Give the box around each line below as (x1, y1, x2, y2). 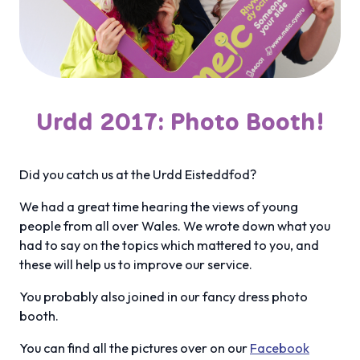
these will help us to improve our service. (19, 256, 252, 272)
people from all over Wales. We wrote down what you (19, 217, 330, 234)
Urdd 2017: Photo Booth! (36, 104, 324, 137)
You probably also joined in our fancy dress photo (19, 288, 308, 305)
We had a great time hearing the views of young (19, 198, 298, 215)
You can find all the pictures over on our (19, 339, 250, 356)
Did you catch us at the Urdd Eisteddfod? (19, 166, 256, 182)
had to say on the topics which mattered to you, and (19, 236, 319, 253)
